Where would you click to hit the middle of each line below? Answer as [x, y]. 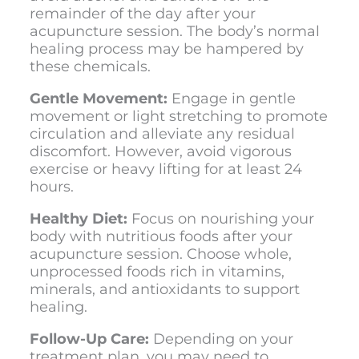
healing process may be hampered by [166, 48]
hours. [51, 186]
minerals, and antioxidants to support [164, 289]
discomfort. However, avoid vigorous [160, 151]
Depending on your [221, 339]
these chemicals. [90, 66]
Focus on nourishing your [220, 218]
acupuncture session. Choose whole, [160, 254]
